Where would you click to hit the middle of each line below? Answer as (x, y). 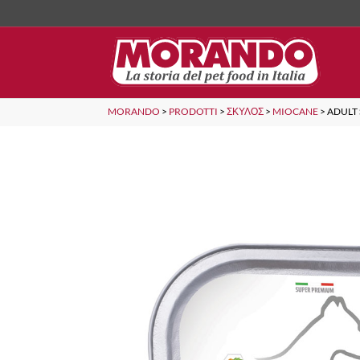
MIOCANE (296, 111)
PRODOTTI (194, 111)
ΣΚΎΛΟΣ (245, 111)
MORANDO (134, 111)
